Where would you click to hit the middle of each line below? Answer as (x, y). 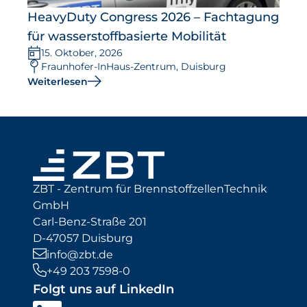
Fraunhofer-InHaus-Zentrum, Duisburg (134, 67)
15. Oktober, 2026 (82, 53)
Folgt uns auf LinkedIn (103, 289)
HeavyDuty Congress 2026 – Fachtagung (153, 17)
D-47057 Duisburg (83, 238)
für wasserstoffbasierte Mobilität (127, 37)
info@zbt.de (80, 255)
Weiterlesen (58, 81)
